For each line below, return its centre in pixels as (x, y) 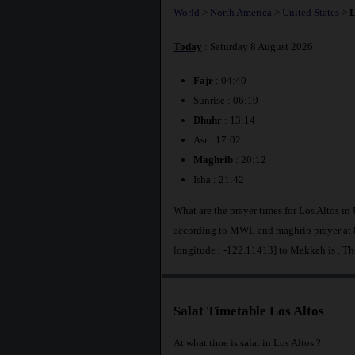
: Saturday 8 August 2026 (257, 46)
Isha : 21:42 (218, 180)
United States (310, 12)
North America (240, 12)
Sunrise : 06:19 (225, 101)
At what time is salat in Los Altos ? (247, 342)
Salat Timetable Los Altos (248, 311)
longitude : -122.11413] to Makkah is (255, 250)
